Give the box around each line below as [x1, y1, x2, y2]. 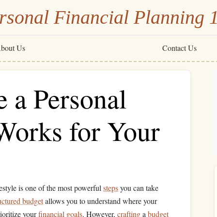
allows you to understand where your [43, 196, 157, 206]
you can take [118, 183, 158, 193]
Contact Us [162, 43, 197, 53]
